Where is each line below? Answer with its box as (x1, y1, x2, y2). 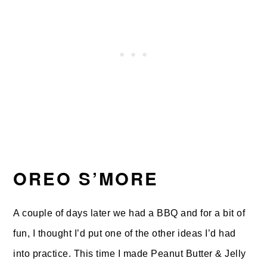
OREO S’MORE (13, 165, 159, 191)
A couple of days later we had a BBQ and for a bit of (13, 207, 246, 218)
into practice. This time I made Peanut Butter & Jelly (13, 248, 246, 259)
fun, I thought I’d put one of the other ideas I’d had (13, 228, 236, 238)
